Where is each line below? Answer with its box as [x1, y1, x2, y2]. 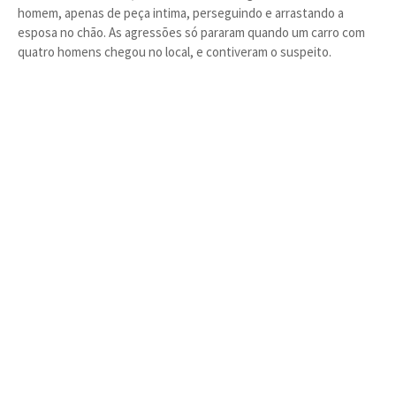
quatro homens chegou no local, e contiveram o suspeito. [18, 43, 331, 60]
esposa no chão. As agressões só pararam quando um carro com [18, 24, 365, 41]
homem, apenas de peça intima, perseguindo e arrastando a [18, 4, 344, 21]
